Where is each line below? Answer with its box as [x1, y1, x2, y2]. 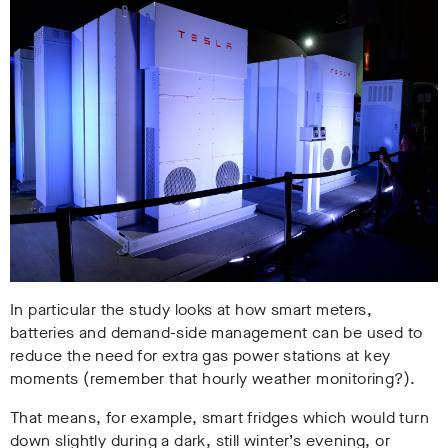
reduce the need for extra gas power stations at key [10, 345, 391, 367]
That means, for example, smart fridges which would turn [10, 407, 429, 429]
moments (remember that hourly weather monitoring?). [10, 368, 416, 390]
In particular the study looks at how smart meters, [10, 299, 372, 321]
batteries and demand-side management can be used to [10, 322, 423, 344]
